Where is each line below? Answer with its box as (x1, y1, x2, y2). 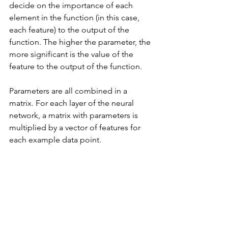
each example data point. (9, 135, 103, 145)
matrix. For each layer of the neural (9, 98, 136, 108)
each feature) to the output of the (9, 25, 131, 35)
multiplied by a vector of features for (9, 123, 142, 133)
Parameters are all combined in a (9, 86, 129, 96)
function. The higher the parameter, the (9, 37, 153, 47)
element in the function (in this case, (9, 13, 141, 23)
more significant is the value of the (9, 49, 135, 60)
